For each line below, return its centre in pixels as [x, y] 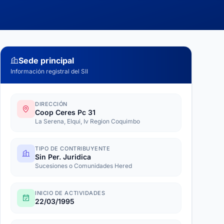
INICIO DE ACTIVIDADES [70, 193]
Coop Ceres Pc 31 [65, 112]
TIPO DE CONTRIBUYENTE [73, 148]
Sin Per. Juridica [63, 157]
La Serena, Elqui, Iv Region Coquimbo [87, 121]
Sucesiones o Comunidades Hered [83, 166]
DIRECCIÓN [51, 104]
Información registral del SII [49, 71]
